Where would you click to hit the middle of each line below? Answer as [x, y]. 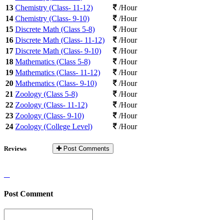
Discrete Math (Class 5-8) [55, 29]
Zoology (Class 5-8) [46, 94]
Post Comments [85, 149]
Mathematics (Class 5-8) [53, 61]
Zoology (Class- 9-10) [50, 115]
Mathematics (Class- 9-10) [56, 83]
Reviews [16, 149]
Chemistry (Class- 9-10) [52, 18]
